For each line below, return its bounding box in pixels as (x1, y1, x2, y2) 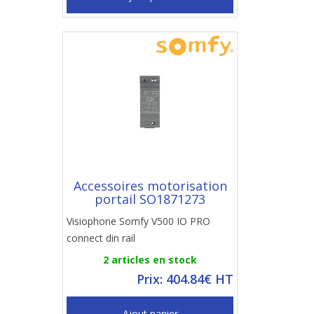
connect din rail (67, 231, 135, 245)
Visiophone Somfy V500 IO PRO (67, 214, 210, 228)
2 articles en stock (103, 253, 197, 266)
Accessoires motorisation (73, 177, 227, 194)
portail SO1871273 (95, 191, 205, 207)
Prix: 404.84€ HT (137, 271, 233, 287)
